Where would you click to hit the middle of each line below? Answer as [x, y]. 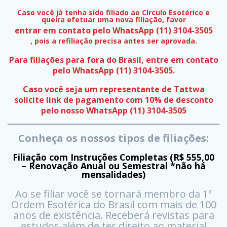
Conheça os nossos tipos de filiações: [113, 138]
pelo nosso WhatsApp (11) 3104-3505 [113, 110]
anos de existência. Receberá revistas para [113, 215]
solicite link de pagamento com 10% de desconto [113, 100]
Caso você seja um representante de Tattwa [113, 89]
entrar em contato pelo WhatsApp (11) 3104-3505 [113, 30]
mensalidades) [113, 174]
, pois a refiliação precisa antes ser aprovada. [113, 41]
